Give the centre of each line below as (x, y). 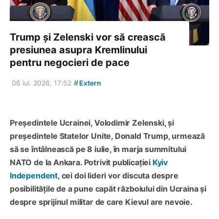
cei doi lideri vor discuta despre (119, 176)
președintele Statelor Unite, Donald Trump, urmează (108, 136)
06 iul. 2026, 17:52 (42, 83)
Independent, (35, 176)
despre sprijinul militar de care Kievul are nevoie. (101, 202)
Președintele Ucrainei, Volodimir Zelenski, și (92, 123)
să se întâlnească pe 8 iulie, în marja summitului (98, 149)
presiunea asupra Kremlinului (78, 50)
